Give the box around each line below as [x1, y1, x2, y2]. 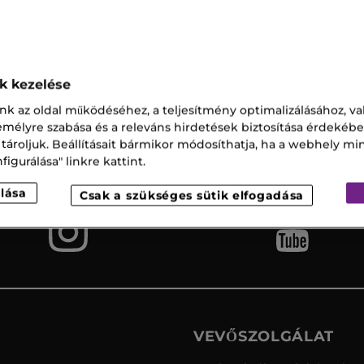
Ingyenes [50, 109, 106, 124]
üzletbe [55, 136, 102, 152]
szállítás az [45, 123, 112, 138]
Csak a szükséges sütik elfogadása [79, 188, 305, 203]
